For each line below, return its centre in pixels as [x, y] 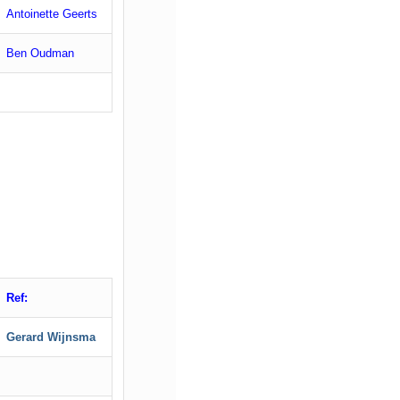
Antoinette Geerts [52, 14]
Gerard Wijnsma [51, 337]
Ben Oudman [38, 54]
